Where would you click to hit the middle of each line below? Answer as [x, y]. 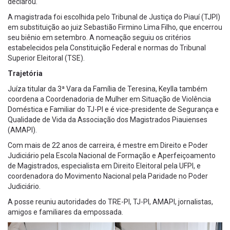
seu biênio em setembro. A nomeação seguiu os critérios [99, 37]
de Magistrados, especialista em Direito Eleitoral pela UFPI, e [104, 166]
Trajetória [25, 73]
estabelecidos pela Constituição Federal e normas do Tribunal [107, 47]
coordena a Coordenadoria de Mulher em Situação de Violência [109, 99]
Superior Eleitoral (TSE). [46, 58]
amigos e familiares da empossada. [65, 212]
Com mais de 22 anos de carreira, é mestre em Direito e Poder [108, 145]
